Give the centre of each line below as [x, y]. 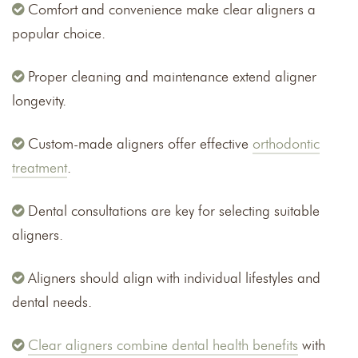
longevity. [39, 101]
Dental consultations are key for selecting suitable [174, 211]
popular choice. [59, 34]
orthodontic [286, 144]
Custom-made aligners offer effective [140, 144]
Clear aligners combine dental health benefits [163, 346]
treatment [40, 168]
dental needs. [52, 302]
